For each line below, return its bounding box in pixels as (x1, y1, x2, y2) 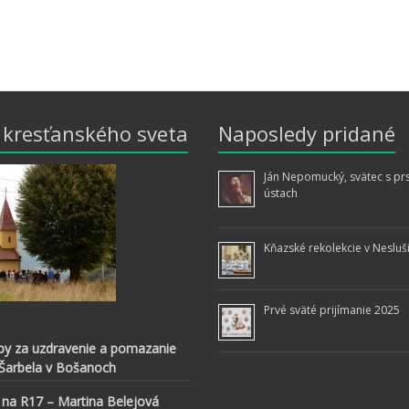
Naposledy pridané (218, 120, 395, 148)
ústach (264, 185, 298, 202)
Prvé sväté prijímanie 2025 (264, 302, 400, 319)
